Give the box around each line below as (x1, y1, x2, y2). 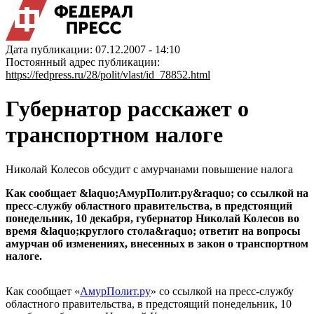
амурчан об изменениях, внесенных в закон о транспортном (6, 237, 308, 250)
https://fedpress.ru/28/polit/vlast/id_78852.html (6, 69, 210, 81)
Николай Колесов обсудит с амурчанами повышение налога (6, 163, 293, 175)
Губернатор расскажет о (6, 96, 249, 122)
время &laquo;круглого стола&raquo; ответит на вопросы (6, 224, 301, 237)
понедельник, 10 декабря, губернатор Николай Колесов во (6, 212, 299, 224)
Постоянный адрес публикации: (6, 56, 160, 68)
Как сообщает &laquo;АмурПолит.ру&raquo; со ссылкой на (6, 186, 308, 199)
